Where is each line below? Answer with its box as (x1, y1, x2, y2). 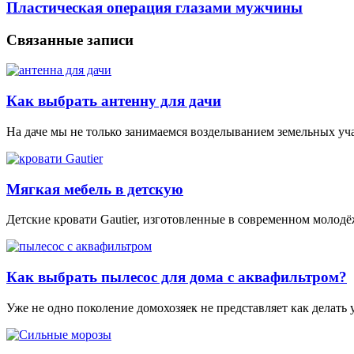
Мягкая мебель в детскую (6, 180, 183, 198)
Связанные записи (6, 31, 134, 48)
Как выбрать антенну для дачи (6, 92, 221, 110)
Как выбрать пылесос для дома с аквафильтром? (6, 268, 347, 285)
